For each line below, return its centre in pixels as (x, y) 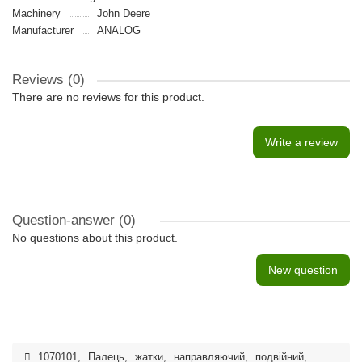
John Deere (123, 13)
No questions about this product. (95, 238)
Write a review (301, 142)
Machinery (36, 13)
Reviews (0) (48, 80)
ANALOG (118, 30)
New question (303, 270)
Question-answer (65, 220)
